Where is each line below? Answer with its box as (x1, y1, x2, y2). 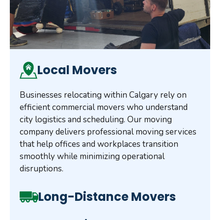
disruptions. (20, 163, 63, 175)
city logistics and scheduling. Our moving (20, 114, 172, 126)
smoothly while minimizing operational (20, 151, 165, 163)
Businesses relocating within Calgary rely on (20, 89, 187, 101)
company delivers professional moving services (20, 126, 196, 138)
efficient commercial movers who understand (20, 102, 188, 113)
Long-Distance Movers (38, 188, 176, 205)
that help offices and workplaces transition (20, 138, 178, 150)
